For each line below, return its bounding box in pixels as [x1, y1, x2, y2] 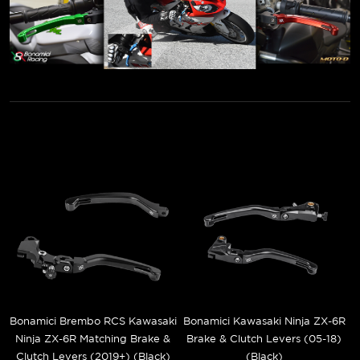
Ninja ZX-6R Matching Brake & [15, 333, 170, 346]
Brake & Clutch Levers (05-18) [186, 333, 342, 346]
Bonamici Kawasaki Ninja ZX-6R [182, 315, 346, 328]
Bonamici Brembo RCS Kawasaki [9, 315, 177, 328]
